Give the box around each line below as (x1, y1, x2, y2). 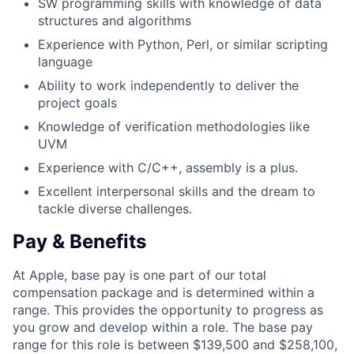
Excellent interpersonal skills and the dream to (38, 183, 315, 200)
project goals (38, 95, 117, 111)
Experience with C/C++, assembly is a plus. (38, 160, 298, 176)
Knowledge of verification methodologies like (38, 119, 310, 135)
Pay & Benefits (13, 230, 146, 254)
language (38, 54, 92, 70)
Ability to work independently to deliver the (38, 77, 299, 94)
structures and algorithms (38, 13, 191, 29)
